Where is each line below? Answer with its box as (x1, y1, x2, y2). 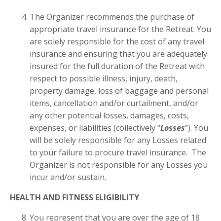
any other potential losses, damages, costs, (30, 110, 189, 121)
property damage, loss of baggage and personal (30, 85, 209, 97)
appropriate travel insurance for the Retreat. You (30, 24, 211, 35)
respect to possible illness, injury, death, (30, 73, 178, 84)
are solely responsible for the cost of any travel (30, 36, 204, 47)
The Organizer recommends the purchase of (30, 11, 194, 23)
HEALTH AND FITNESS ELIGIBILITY (10, 192, 139, 203)
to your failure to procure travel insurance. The (30, 147, 206, 158)
